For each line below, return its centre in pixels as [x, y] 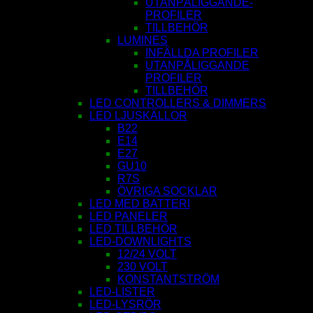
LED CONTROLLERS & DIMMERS [178, 103]
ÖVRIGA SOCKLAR [167, 191]
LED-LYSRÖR [125, 305]
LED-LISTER [122, 292]
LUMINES [143, 41]
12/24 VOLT [147, 254]
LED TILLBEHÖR [133, 229]
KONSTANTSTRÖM [168, 279]
